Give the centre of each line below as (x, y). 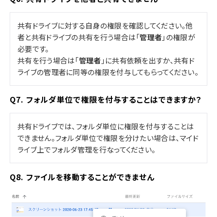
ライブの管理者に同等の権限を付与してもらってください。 (108, 72)
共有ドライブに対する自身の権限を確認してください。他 (105, 25)
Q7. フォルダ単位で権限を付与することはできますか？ (106, 99)
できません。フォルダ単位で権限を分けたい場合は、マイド (108, 138)
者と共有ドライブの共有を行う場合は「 (79, 37)
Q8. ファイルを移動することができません (82, 177)
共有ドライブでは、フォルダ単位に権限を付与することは (106, 126)
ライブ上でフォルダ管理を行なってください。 (87, 149)
